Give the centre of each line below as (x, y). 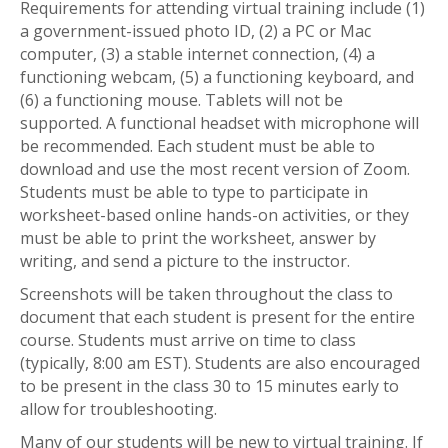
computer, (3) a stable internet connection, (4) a (197, 54)
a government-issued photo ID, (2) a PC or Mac (195, 31)
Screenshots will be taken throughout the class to (206, 294)
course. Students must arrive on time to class (188, 340)
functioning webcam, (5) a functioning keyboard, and (217, 77)
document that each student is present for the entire (217, 317)
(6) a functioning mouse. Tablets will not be (181, 100)
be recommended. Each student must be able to (197, 146)
